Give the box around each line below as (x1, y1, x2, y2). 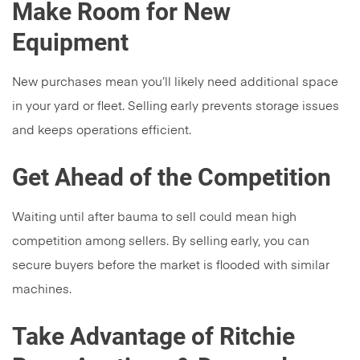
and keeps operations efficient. (12, 125, 191, 137)
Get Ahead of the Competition (12, 163, 331, 192)
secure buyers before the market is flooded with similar (12, 260, 329, 272)
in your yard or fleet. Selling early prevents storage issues (12, 100, 339, 113)
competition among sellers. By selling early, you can (12, 235, 309, 248)
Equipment (12, 28, 129, 57)
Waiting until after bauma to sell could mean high (12, 211, 297, 224)
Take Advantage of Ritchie (12, 322, 295, 351)
